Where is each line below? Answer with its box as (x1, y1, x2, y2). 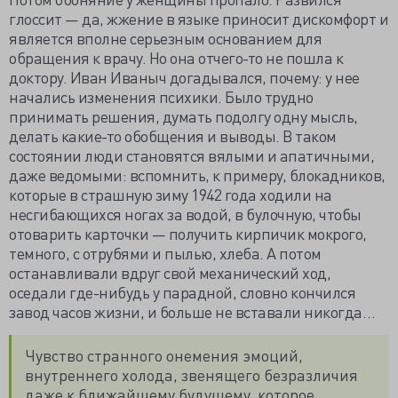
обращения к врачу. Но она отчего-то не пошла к (9, 46, 343, 68)
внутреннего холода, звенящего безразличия (25, 363, 358, 385)
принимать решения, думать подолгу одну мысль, (9, 105, 358, 126)
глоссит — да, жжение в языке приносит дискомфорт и (9, 7, 388, 28)
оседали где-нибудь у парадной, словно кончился (9, 281, 355, 302)
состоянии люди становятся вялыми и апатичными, (9, 144, 374, 165)
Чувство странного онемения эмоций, (25, 344, 303, 365)
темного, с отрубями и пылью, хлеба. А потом (9, 242, 322, 263)
